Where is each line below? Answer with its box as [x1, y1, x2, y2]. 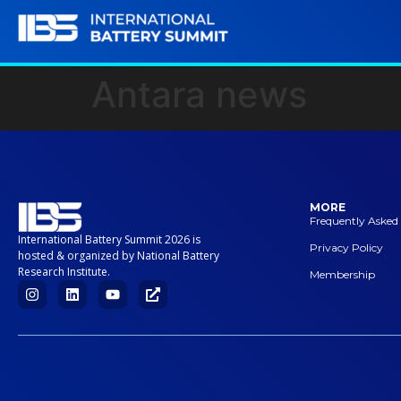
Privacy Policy [310, 241, 383, 254]
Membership [310, 268, 375, 281]
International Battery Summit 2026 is [18, 231, 200, 247]
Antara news [91, 73, 307, 116]
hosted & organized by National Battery [18, 247, 219, 263]
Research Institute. [18, 263, 110, 279]
